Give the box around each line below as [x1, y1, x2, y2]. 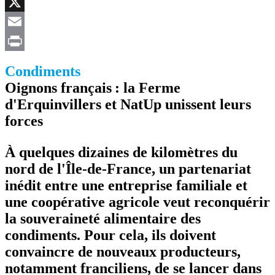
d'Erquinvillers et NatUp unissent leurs [5, 96, 251, 112]
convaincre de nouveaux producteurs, [5, 243, 241, 260]
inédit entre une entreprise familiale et [5, 177, 247, 193]
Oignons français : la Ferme [5, 79, 180, 96]
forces [5, 112, 43, 129]
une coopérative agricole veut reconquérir [5, 193, 270, 210]
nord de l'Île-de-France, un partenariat [5, 160, 251, 177]
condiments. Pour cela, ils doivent [5, 227, 216, 243]
